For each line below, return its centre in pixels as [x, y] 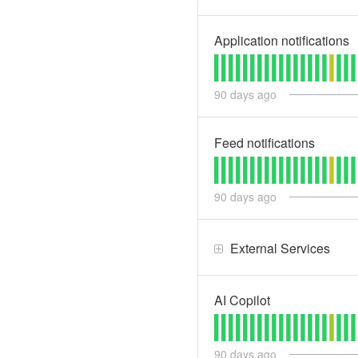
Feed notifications [265, 142]
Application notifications [282, 41]
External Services [280, 249]
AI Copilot [242, 300]
